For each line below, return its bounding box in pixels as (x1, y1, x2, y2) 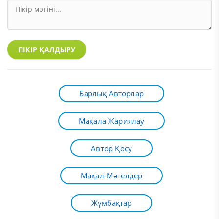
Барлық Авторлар (79, 88, 144, 99)
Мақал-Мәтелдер (80, 171, 143, 181)
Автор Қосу (91, 143, 132, 153)
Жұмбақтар (91, 198, 132, 208)
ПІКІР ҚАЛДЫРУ (18, 44, 76, 54)
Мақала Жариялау (78, 116, 145, 126)
